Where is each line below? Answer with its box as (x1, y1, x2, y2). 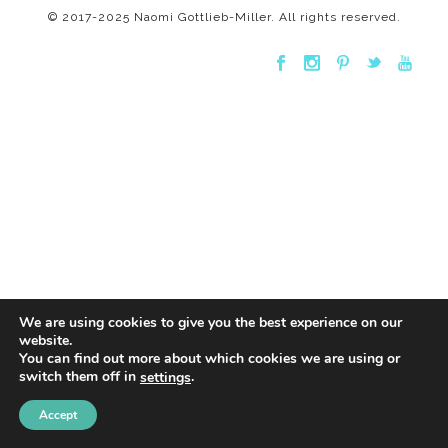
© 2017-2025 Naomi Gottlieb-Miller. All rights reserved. (47, 10, 401, 24)
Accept (39, 407, 77, 423)
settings (140, 368, 191, 387)
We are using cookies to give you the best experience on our (19, 313, 402, 333)
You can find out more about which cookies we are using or (19, 349, 400, 369)
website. (19, 331, 72, 351)
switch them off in (19, 367, 140, 387)
